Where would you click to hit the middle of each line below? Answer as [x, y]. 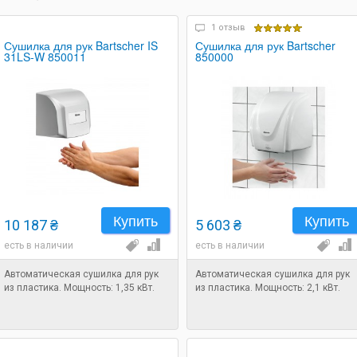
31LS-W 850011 [45, 57]
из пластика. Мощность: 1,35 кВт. [79, 288]
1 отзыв [228, 27]
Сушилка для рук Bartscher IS [81, 45]
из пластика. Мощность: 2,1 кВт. [268, 288]
